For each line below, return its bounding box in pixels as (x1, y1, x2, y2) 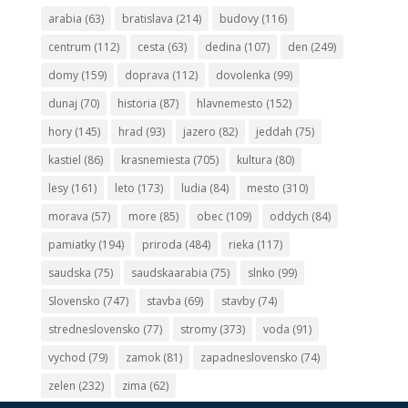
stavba (146, 293, 181, 310)
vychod (47, 350, 86, 366)
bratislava (121, 11, 173, 27)
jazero (182, 124, 216, 140)
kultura (236, 152, 272, 168)
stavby (220, 293, 255, 310)
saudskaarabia (130, 265, 208, 281)
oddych (269, 209, 309, 225)
